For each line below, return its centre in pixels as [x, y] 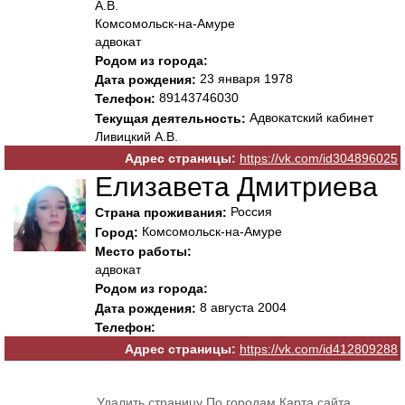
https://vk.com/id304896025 [319, 159]
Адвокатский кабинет [310, 117]
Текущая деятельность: [170, 118]
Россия [250, 212]
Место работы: [143, 252]
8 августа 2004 [241, 307]
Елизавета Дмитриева [236, 187]
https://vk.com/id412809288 [319, 349]
